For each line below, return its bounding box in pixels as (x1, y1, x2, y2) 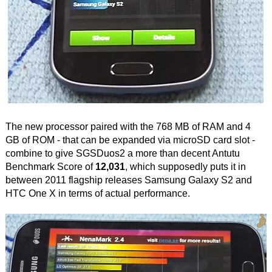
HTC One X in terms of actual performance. (5, 188, 190, 199)
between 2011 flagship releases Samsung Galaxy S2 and (5, 175, 252, 186)
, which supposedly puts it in (124, 161, 246, 172)
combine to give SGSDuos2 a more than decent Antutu (5, 148, 240, 159)
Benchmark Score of (5, 161, 95, 172)
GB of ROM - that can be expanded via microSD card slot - (5, 135, 255, 146)
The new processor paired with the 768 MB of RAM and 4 (5, 121, 251, 132)
